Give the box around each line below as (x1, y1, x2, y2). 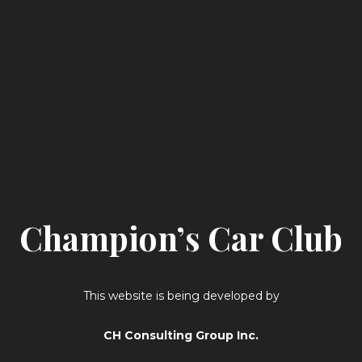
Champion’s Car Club (19, 216, 343, 260)
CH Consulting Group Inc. (103, 327, 259, 343)
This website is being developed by (82, 288, 280, 303)
